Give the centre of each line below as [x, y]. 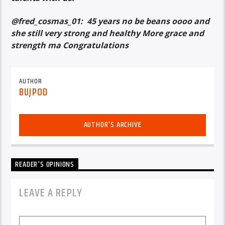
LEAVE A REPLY [51, 193]
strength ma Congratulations [70, 45]
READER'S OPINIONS [45, 165]
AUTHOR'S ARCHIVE [113, 125]
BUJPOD [33, 92]
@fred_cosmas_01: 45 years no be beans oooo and [110, 21]
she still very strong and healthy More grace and [108, 33]
